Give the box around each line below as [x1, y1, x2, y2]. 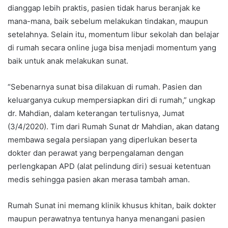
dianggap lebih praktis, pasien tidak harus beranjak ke [8, 3, 201, 13]
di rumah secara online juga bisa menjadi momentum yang [8, 42, 216, 52]
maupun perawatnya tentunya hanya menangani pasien [8, 213, 205, 223]
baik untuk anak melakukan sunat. [8, 55, 128, 66]
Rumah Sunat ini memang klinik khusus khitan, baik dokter [8, 200, 216, 210]
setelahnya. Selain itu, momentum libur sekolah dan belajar [8, 29, 219, 39]
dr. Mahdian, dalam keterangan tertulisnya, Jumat [8, 108, 184, 118]
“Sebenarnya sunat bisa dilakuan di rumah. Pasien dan [8, 81, 202, 92]
